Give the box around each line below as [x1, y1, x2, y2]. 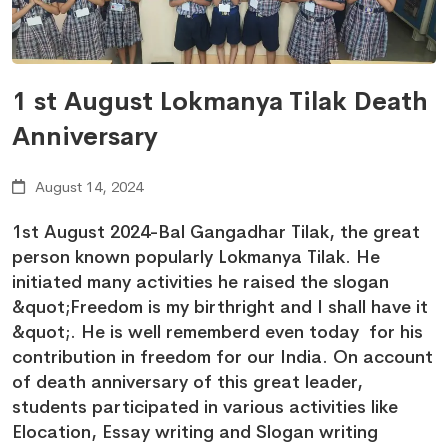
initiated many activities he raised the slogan [12, 271, 389, 294]
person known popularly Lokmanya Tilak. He [12, 246, 380, 269]
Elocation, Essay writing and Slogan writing [12, 421, 378, 444]
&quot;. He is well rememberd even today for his [12, 321, 423, 344]
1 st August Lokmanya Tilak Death [12, 86, 428, 118]
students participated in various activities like [12, 396, 398, 419]
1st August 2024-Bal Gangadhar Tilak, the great [12, 221, 420, 244]
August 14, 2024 [31, 177, 143, 197]
